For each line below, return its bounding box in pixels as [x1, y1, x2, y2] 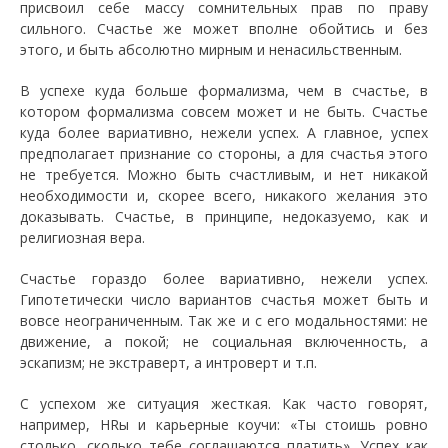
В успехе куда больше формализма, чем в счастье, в [20, 80, 428, 100]
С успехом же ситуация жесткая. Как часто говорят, [20, 393, 428, 413]
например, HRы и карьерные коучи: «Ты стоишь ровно [20, 414, 428, 434]
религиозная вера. [20, 227, 145, 247]
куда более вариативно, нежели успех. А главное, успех [20, 122, 428, 142]
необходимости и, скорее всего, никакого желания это [20, 185, 428, 205]
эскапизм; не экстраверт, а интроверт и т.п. [20, 352, 317, 372]
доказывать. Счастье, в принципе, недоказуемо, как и [20, 206, 428, 226]
